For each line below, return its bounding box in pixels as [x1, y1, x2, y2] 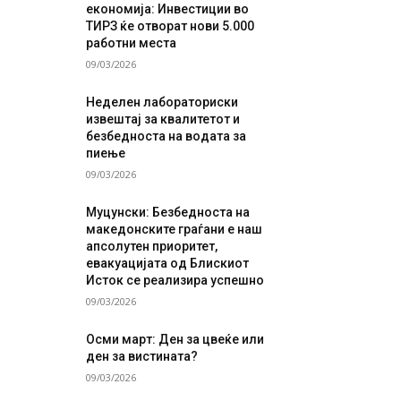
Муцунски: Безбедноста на [86, 204, 251, 219]
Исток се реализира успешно [86, 272, 265, 287]
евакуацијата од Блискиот [86, 255, 250, 270]
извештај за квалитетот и [86, 111, 241, 126]
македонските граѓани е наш [86, 221, 263, 236]
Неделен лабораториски [86, 94, 239, 109]
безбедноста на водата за [86, 128, 247, 143]
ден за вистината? [86, 348, 199, 363]
